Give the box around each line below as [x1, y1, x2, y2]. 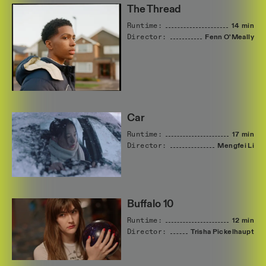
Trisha [191, 229, 211, 236]
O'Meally [223, 33, 254, 41]
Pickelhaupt [212, 229, 254, 236]
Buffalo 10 [127, 199, 174, 210]
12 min [232, 217, 254, 225]
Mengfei [217, 142, 247, 150]
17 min [232, 131, 254, 138]
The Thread [127, 4, 182, 15]
